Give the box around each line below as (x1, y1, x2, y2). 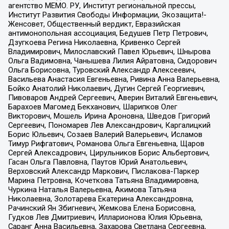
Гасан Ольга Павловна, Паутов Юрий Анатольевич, (8, 157, 188, 167)
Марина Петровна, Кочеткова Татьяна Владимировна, (8, 175, 199, 185)
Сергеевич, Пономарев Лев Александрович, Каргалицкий (8, 120, 211, 130)
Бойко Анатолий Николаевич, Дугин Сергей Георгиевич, (8, 83, 205, 93)
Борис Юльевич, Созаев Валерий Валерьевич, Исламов (8, 129, 202, 139)
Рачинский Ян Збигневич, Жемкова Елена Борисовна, (8, 203, 196, 213)
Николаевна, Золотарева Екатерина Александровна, (8, 194, 193, 203)
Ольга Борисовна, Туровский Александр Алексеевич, (8, 65, 196, 75)
